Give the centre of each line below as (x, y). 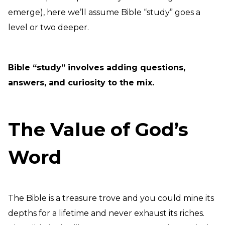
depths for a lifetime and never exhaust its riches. (106, 213)
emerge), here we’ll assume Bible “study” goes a (104, 12)
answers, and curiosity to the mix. (81, 83)
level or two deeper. (49, 27)
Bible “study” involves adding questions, (97, 68)
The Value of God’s (98, 129)
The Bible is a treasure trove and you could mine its (111, 198)
